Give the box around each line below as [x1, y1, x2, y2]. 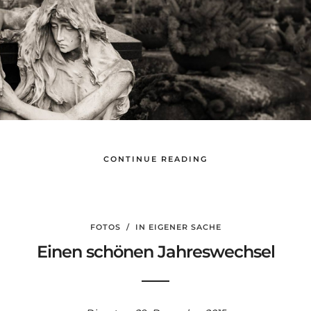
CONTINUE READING [103, 154, 208, 165]
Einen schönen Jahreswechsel [36, 242, 275, 262]
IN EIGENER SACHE [135, 222, 221, 233]
